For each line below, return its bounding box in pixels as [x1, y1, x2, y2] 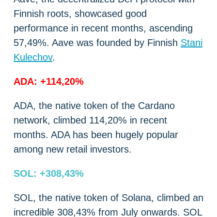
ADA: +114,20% [14, 76, 84, 87]
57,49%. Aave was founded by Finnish [14, 37, 181, 48]
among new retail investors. [14, 144, 132, 155]
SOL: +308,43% [14, 168, 84, 179]
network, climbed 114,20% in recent [14, 115, 167, 126]
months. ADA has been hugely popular [14, 129, 178, 140]
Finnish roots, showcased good [14, 8, 147, 19]
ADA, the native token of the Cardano [14, 100, 175, 111]
